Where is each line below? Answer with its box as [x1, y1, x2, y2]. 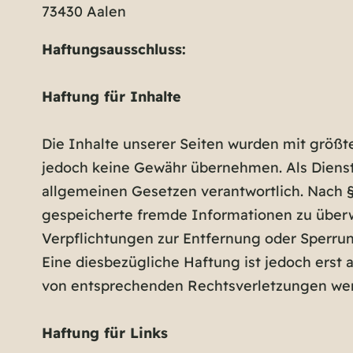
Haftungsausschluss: [41, 39, 186, 58]
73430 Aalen [41, 2, 126, 20]
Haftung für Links [41, 323, 168, 342]
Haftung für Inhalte [41, 87, 181, 106]
